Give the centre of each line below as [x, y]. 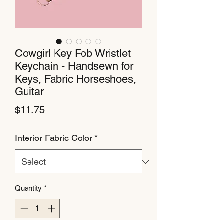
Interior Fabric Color [54, 138]
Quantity [28, 188]
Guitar [29, 92]
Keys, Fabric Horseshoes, [75, 79]
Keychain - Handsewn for [74, 66]
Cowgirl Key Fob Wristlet [73, 53]
